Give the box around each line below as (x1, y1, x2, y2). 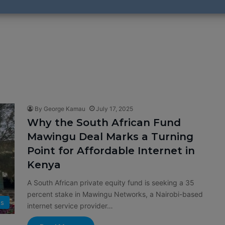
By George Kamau (35, 105, 85, 113)
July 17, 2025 (96, 105, 133, 113)
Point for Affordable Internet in (27, 145, 195, 157)
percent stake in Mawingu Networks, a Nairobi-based (27, 190, 203, 198)
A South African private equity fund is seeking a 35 (27, 178, 194, 187)
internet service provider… (27, 201, 113, 210)
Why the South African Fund (27, 117, 181, 129)
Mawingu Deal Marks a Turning (27, 131, 193, 143)
